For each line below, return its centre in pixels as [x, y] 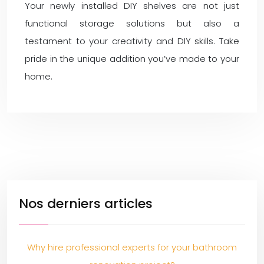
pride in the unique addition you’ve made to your [132, 59]
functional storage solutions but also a [132, 23]
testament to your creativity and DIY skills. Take [132, 41]
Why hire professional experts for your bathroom [132, 247]
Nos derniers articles [86, 204]
